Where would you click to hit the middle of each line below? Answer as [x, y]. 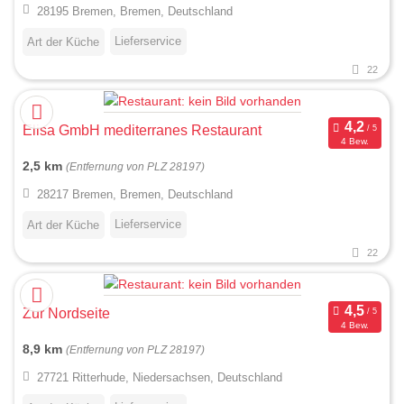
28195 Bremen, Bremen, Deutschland [134, 11]
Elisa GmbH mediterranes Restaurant [142, 130]
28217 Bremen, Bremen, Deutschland [134, 195]
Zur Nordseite [66, 313]
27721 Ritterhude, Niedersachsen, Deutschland [159, 378]
